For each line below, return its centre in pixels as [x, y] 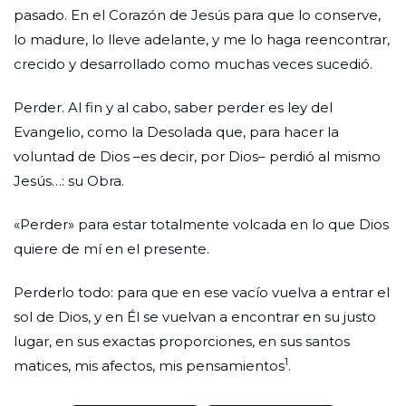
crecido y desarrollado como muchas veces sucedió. [195, 63]
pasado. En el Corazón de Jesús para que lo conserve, [197, 14]
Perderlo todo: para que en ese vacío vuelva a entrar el [202, 292]
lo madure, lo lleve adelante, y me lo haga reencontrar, [202, 39]
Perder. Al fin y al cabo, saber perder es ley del [173, 107]
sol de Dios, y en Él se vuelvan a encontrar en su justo [195, 316]
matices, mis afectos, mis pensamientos [149, 365]
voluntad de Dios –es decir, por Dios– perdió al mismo [197, 156]
